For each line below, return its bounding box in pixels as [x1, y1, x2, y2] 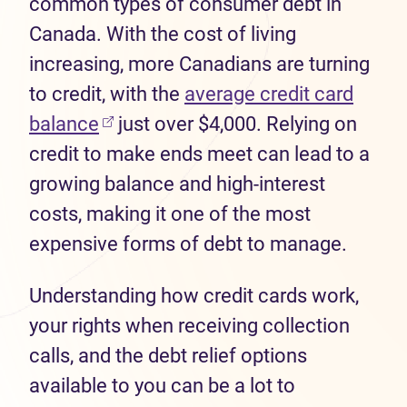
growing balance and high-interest [29, 173, 325, 195]
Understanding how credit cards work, [29, 284, 359, 307]
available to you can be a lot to [29, 374, 295, 397]
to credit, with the [29, 83, 184, 105]
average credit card [184, 83, 353, 105]
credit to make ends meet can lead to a [29, 143, 370, 165]
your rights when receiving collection [29, 314, 350, 337]
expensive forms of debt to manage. [29, 233, 352, 255]
